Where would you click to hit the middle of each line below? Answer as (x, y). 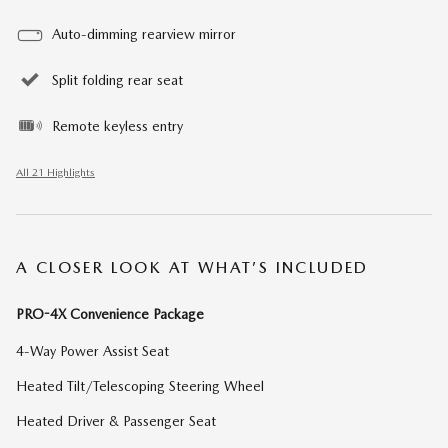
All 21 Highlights (55, 172)
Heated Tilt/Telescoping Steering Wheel (140, 385)
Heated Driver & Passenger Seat (116, 420)
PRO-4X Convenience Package (110, 313)
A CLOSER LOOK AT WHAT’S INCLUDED (192, 267)
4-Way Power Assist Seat (92, 350)
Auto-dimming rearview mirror (144, 33)
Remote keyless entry (117, 125)
